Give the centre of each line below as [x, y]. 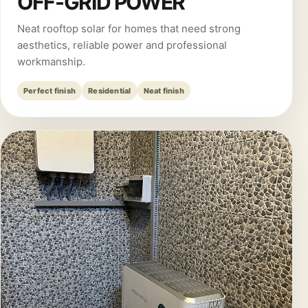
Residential [110, 91]
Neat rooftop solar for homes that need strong [129, 29]
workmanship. [51, 62]
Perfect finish [50, 91]
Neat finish [164, 91]
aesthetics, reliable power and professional [122, 45]
